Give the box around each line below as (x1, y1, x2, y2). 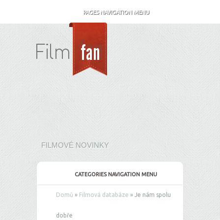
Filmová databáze (79, 192, 129, 198)
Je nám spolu (133, 192, 171, 198)
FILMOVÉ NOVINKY (41, 141, 109, 149)
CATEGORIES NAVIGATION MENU (75, 171, 157, 177)
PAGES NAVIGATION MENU (82, 9, 149, 15)
